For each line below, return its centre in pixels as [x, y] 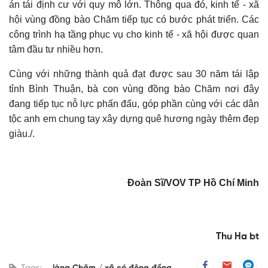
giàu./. [22, 134]
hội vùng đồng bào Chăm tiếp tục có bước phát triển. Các [134, 20]
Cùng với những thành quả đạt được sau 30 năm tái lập [134, 74]
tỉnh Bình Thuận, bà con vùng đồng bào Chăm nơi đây [134, 89]
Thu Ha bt [237, 237]
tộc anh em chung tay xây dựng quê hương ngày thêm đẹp [134, 119]
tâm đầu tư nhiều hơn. [56, 50]
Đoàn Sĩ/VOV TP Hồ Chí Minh [193, 183]
